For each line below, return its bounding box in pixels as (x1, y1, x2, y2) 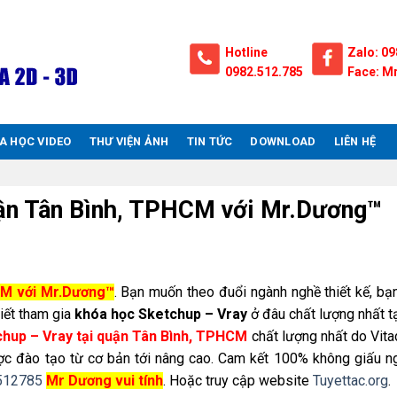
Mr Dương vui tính (46, 371, 163, 389)
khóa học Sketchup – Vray (74, 305, 247, 323)
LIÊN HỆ (333, 135, 377, 148)
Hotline (225, 45, 268, 59)
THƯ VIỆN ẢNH (89, 135, 169, 148)
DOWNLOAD (250, 135, 316, 148)
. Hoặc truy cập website (163, 371, 313, 389)
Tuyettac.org (313, 371, 388, 389)
